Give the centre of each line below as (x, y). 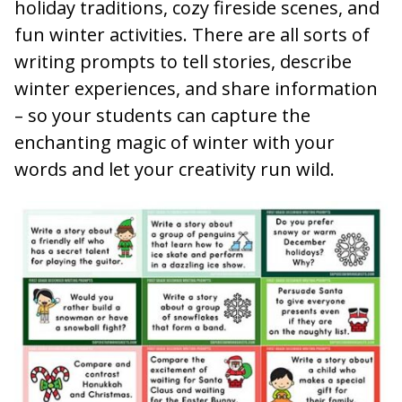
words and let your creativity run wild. (175, 169)
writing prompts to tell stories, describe (183, 61)
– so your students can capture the (162, 115)
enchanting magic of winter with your (175, 142)
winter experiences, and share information (196, 88)
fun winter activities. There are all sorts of (192, 34)
